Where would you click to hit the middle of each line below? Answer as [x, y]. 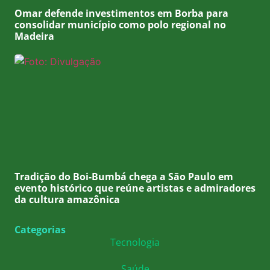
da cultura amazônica [67, 199]
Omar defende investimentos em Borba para [121, 13]
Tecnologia [135, 242]
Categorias [40, 229]
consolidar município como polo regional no [120, 24]
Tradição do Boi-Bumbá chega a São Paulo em [124, 176]
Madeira [34, 36]
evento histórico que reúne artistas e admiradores [135, 188]
